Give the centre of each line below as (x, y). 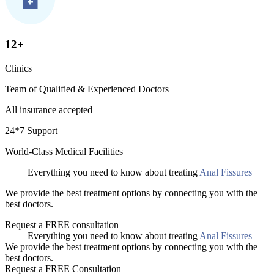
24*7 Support (31, 131)
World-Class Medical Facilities (64, 152)
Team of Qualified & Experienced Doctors (87, 89)
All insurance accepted (49, 110)
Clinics (18, 68)
